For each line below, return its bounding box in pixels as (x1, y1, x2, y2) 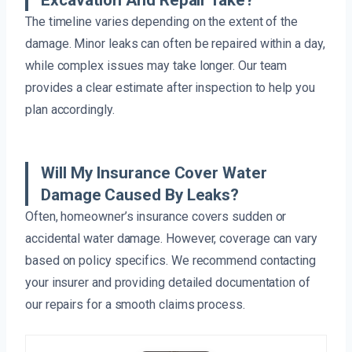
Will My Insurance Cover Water (41, 163, 267, 183)
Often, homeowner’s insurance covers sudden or (25, 209, 287, 225)
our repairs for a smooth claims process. (25, 297, 245, 313)
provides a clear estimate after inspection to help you (25, 80, 315, 96)
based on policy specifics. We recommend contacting (25, 253, 317, 269)
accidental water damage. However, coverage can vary (25, 231, 317, 247)
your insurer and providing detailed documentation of (25, 275, 310, 291)
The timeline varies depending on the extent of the (25, 14, 299, 30)
